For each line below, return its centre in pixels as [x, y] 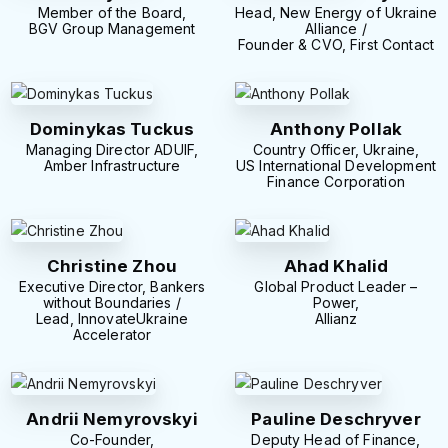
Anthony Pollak [336, 129]
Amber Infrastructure [112, 166]
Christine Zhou [112, 266]
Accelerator [112, 335]
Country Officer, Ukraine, [336, 150]
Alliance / [336, 29]
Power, [336, 303]
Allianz [336, 319]
